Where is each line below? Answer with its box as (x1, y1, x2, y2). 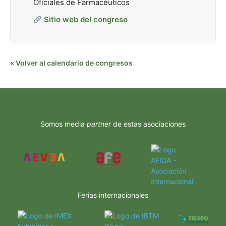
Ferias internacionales (78, 191, 148, 199)
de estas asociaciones (111, 120, 186, 128)
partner (87, 120, 111, 128)
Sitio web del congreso (44, 15, 128, 24)
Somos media (40, 120, 87, 128)
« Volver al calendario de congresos (10, 59, 133, 67)
